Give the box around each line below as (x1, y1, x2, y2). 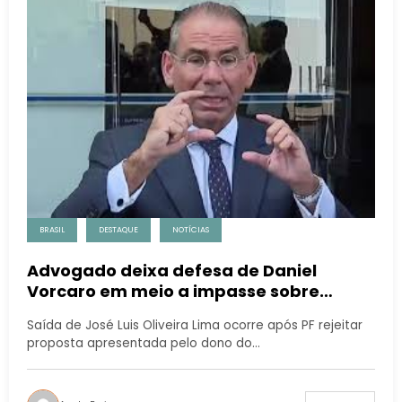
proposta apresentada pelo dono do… (27, 335, 260, 353)
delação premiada (27, 301, 188, 324)
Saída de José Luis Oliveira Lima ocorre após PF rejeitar (27, 317, 363, 335)
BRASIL (39, 224, 65, 236)
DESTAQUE (99, 224, 138, 236)
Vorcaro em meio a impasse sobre (27, 280, 319, 303)
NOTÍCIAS (172, 224, 209, 236)
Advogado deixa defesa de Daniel (27, 259, 317, 283)
